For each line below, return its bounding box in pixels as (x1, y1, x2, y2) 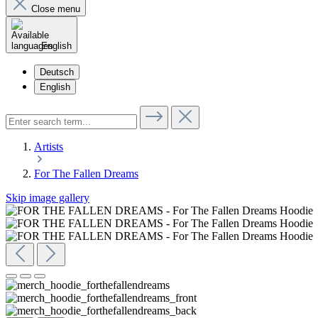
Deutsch (40, 67, 74, 77)
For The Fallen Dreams (34, 168, 138, 180)
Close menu (31, 4, 80, 14)
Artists (34, 141, 63, 153)
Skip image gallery (6, 192, 89, 204)
